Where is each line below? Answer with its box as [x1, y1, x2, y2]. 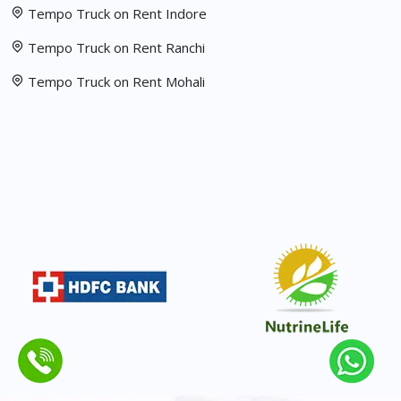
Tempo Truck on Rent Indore [28, 4, 207, 23]
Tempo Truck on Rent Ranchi [28, 38, 205, 57]
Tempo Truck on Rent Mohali [28, 73, 205, 91]
